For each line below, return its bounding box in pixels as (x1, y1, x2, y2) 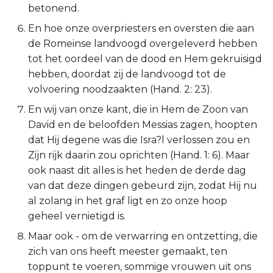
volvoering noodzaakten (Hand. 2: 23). (28, 83, 212, 95)
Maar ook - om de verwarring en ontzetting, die (28, 230, 258, 242)
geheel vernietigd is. (28, 210, 126, 222)
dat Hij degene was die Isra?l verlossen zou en (28, 134, 250, 146)
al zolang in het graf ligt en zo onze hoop (28, 195, 227, 207)
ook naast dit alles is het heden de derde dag (28, 165, 246, 176)
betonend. (28, 2, 79, 14)
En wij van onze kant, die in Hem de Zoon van (28, 104, 248, 115)
